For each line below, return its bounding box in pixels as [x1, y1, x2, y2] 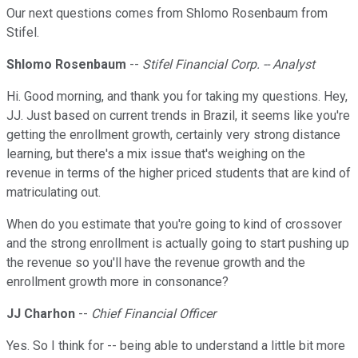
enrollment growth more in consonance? [6, 274, 229, 290]
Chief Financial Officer [91, 306, 216, 322]
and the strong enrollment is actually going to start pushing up [6, 236, 349, 252]
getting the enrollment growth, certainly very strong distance [6, 127, 340, 143]
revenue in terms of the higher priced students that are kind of [6, 165, 351, 181]
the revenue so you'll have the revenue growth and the [6, 255, 305, 271]
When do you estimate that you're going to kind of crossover [6, 217, 342, 233]
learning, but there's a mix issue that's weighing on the [6, 146, 305, 162]
